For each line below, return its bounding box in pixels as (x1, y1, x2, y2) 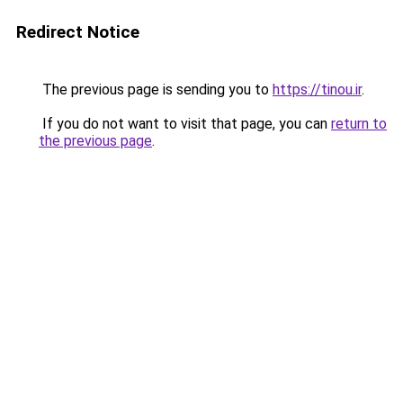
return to (331, 115, 387, 132)
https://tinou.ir (273, 81, 362, 98)
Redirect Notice (16, 22, 139, 42)
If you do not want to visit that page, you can (39, 115, 331, 132)
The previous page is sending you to (39, 81, 273, 98)
